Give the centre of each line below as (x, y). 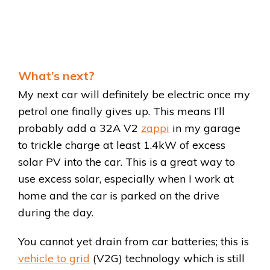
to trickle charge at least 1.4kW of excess (122, 145)
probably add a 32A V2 (80, 128)
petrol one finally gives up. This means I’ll (121, 111)
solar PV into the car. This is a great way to (127, 162)
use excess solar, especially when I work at (126, 178)
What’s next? (56, 75)
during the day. (56, 212)
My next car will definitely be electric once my (134, 94)
